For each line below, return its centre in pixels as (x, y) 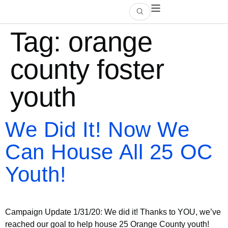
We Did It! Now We (97, 130)
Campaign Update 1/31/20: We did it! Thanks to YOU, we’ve (113, 212)
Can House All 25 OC (109, 152)
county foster (87, 69)
